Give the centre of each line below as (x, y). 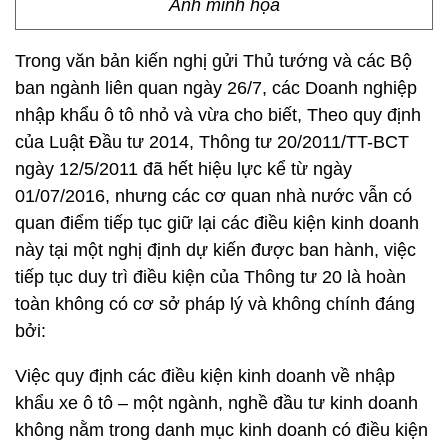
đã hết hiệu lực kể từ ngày (247, 169)
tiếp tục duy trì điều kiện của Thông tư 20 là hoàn (210, 277)
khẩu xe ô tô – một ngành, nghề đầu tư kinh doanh (216, 403)
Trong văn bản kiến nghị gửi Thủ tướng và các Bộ (213, 61)
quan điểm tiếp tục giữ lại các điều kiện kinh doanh (217, 223)
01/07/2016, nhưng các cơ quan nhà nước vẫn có (213, 196)
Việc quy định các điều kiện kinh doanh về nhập (205, 376)
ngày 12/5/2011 (76, 169)
